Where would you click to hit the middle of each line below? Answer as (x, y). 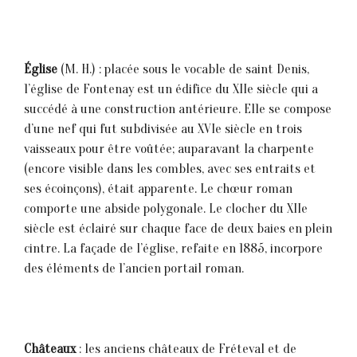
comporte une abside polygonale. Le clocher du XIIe (166, 209)
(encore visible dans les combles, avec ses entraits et (170, 169)
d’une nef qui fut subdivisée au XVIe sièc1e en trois (163, 129)
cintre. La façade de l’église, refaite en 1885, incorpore (173, 249)
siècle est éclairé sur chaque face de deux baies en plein (178, 229)
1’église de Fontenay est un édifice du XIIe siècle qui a (171, 89)
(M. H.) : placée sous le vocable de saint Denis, (183, 69)
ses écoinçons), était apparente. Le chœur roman (158, 189)
